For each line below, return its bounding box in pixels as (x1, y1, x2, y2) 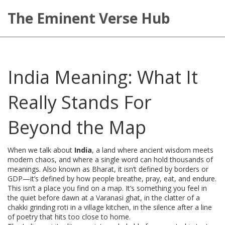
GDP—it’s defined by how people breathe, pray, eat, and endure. (8, 174, 216, 183)
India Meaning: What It (8, 65, 198, 89)
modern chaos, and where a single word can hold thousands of (8, 155, 213, 164)
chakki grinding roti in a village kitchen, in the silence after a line (8, 202, 212, 212)
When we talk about (8, 145, 74, 155)
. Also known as (39, 164, 92, 174)
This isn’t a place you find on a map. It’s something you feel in (8, 183, 207, 193)
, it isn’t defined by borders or (114, 164, 208, 174)
